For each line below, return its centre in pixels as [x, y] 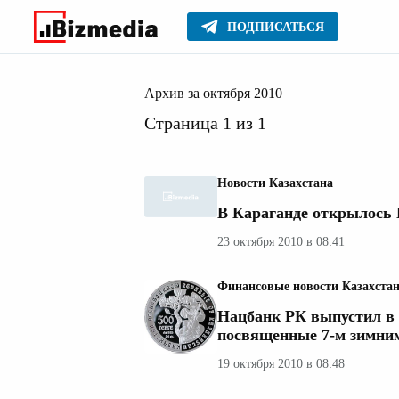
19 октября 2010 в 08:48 [281, 364]
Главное [170, 34]
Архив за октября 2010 [213, 93]
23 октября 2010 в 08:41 [281, 242]
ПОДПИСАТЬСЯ [276, 27]
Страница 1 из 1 [205, 123]
